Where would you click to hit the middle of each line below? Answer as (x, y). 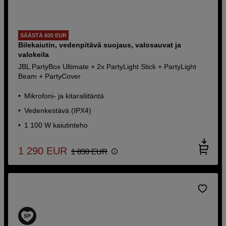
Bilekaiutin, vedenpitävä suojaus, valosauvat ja (100, 45)
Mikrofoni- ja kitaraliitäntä (64, 96)
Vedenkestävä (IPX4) (58, 110)
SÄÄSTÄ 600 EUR (44, 35)
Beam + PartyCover (50, 76)
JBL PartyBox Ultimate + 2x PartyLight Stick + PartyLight (107, 66)
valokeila (34, 54)
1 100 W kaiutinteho (56, 125)
